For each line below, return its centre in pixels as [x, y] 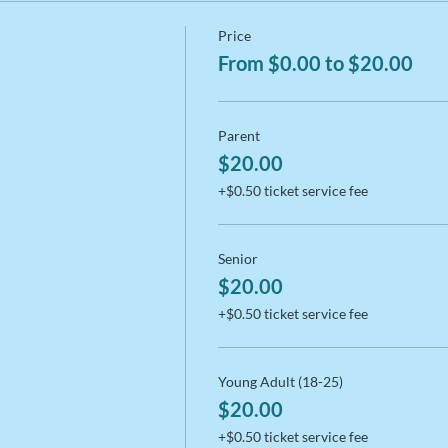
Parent [238, 136]
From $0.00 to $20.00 [315, 63]
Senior [237, 259]
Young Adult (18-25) [280, 382]
